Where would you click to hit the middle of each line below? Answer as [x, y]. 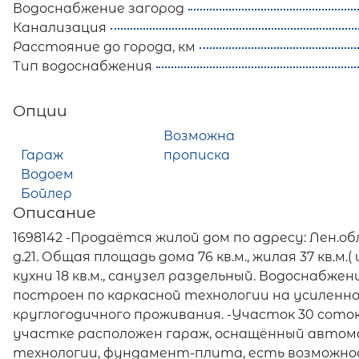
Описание [54, 213]
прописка [196, 155]
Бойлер [46, 194]
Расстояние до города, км [104, 47]
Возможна [199, 136]
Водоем [47, 175]
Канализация [60, 28]
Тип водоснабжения [83, 67]
